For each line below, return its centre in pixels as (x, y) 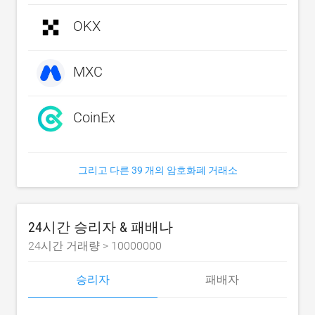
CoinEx (94, 118)
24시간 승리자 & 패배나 (101, 227)
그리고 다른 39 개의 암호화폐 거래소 (157, 170)
